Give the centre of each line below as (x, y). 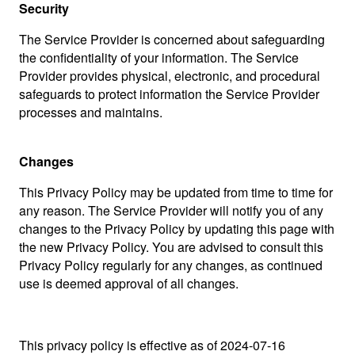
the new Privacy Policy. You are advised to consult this (171, 247)
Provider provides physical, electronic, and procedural (170, 76)
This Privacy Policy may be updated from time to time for (176, 192)
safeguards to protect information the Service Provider (169, 94)
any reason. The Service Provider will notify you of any (171, 210)
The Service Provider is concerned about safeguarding (172, 39)
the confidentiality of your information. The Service (159, 57)
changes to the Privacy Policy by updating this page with (177, 229)
